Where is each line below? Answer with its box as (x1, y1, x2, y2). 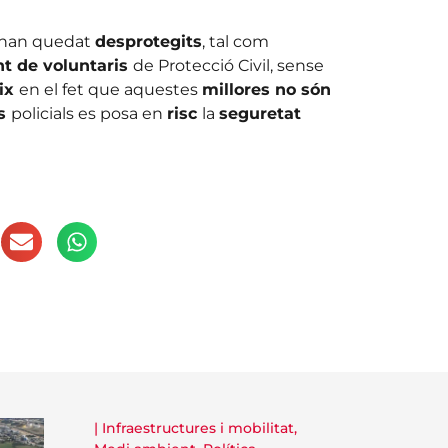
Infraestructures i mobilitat (101, 419, 294, 438)
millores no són (201, 79, 331, 99)
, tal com (201, 31, 269, 51)
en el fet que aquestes (18, 79, 202, 99)
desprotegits (94, 31, 202, 51)
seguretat (218, 103, 301, 123)
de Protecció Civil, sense (132, 55, 324, 75)
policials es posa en (10, 103, 167, 123)
